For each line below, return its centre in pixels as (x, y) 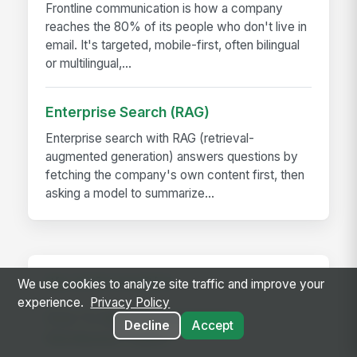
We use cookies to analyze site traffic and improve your (171, 284)
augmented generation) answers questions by (172, 157)
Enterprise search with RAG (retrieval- (150, 139)
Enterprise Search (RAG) (128, 112)
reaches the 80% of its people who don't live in (177, 27)
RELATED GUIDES (109, 283)
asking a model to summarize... (130, 194)
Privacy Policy (130, 303)
